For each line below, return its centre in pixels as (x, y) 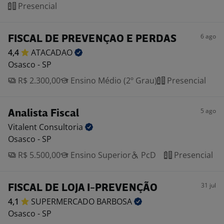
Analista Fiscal (43, 114)
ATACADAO (53, 52)
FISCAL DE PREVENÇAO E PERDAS (92, 39)
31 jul (208, 185)
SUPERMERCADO (64, 201)
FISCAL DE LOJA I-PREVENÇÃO (83, 188)
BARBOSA (115, 201)
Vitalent (23, 127)
